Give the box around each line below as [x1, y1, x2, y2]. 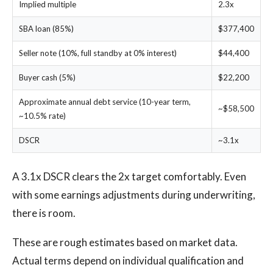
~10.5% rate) [19, 111, 66, 121]
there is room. [12, 207, 76, 219]
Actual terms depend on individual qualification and [12, 254, 244, 267]
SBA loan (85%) [19, 24, 74, 34]
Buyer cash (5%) [19, 73, 76, 82]
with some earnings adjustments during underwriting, [12, 188, 255, 201]
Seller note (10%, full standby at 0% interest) [19, 48, 177, 58]
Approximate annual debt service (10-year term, [19, 97, 191, 107]
